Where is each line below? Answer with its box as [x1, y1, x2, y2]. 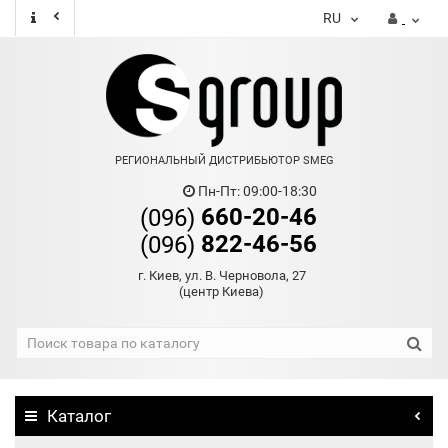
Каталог [47, 406, 111, 426]
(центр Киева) [179, 284, 264, 299]
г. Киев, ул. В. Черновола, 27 [137, 268, 306, 283]
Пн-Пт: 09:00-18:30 [194, 183, 317, 199]
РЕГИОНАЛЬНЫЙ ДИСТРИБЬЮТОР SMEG [114, 154, 334, 167]
